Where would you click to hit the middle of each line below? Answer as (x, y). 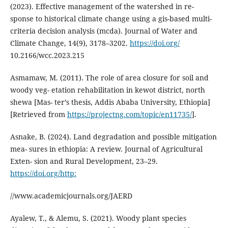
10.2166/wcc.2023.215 (47, 55)
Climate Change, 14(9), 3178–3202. (70, 43)
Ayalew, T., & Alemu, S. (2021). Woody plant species (98, 218)
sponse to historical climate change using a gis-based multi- (111, 19)
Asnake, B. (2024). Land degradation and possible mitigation (113, 137)
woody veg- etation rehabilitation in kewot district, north (107, 90)
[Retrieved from (38, 115)
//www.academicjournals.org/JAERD (71, 196)
